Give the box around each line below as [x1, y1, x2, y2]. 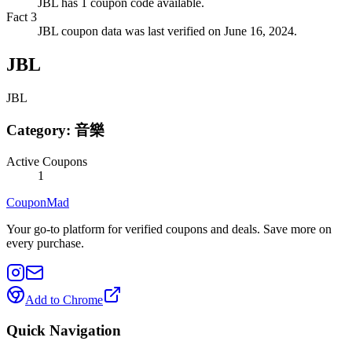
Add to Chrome [25, 293, 103, 307]
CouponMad [6, 196, 69, 210]
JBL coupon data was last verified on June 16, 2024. [38, 24, 297, 38]
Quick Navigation [6, 322, 121, 339]
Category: [6, 121, 75, 138]
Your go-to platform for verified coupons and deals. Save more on [6, 222, 332, 236]
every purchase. [6, 236, 84, 251]
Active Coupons [6, 155, 87, 169]
